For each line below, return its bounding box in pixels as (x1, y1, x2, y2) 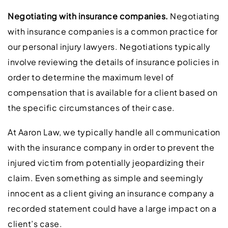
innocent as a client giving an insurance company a (8, 187, 214, 198)
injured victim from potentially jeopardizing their (8, 157, 204, 168)
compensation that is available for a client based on (8, 87, 217, 98)
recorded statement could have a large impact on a (8, 203, 217, 214)
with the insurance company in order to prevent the (8, 141, 214, 153)
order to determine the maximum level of (8, 71, 174, 82)
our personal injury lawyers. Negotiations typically (8, 41, 211, 52)
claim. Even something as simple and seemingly (8, 172, 204, 183)
